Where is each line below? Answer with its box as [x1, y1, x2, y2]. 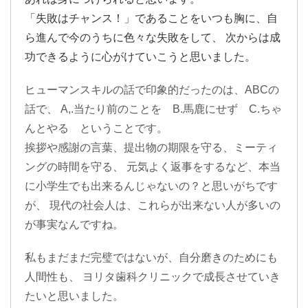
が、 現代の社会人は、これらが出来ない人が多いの [25, 199, 280, 211]
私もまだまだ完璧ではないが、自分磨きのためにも [25, 252, 278, 263]
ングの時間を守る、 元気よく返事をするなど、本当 [25, 161, 280, 173]
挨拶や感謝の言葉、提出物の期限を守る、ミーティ [25, 142, 278, 153]
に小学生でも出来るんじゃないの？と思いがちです [25, 180, 278, 192]
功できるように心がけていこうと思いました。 [25, 51, 256, 63]
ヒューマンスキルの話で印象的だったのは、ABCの [25, 84, 279, 96]
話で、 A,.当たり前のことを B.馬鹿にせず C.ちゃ [25, 103, 282, 115]
